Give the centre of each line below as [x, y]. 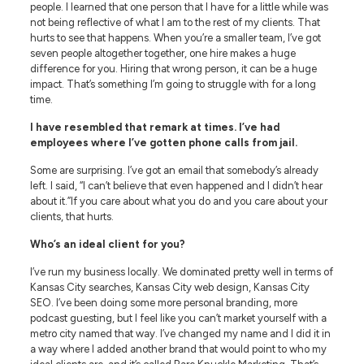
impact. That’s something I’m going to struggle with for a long [173, 84]
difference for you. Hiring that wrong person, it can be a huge [173, 68]
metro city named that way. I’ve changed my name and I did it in [180, 333]
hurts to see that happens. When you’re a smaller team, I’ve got [175, 37]
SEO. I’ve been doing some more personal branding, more [163, 302]
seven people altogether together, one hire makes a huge [162, 53]
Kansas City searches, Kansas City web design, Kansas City [169, 287]
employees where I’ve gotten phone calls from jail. [163, 142]
